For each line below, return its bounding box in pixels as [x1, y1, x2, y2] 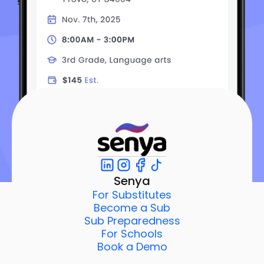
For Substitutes [93, 187, 171, 202]
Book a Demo [97, 239, 167, 254]
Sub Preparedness [84, 213, 180, 228]
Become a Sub [94, 200, 170, 215]
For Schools [101, 226, 163, 241]
